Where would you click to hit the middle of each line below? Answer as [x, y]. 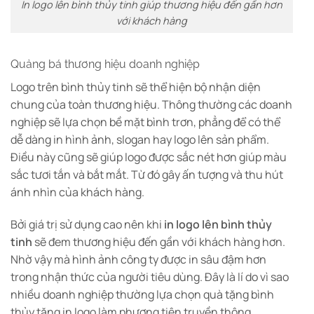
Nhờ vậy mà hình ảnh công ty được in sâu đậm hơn [138, 259]
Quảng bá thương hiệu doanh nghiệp [105, 64]
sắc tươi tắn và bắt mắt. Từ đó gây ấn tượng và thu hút [147, 174]
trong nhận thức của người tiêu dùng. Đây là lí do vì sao [150, 277]
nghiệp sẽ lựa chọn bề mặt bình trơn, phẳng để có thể [145, 122]
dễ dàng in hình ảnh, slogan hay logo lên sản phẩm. [140, 139]
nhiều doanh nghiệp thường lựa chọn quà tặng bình [142, 294]
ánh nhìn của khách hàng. [77, 192]
